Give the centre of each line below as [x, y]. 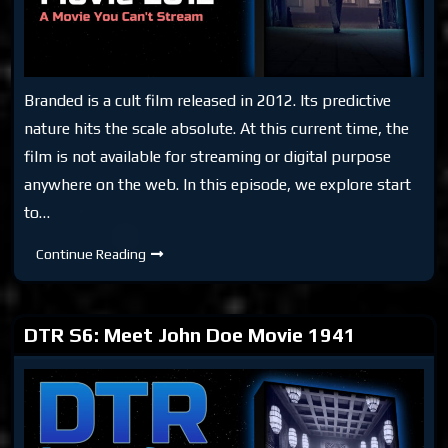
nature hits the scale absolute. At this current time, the [217, 128]
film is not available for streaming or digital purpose [208, 156]
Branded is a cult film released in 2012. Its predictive [208, 100]
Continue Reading [91, 253]
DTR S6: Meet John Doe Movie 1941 [190, 334]
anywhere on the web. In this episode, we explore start [218, 184]
